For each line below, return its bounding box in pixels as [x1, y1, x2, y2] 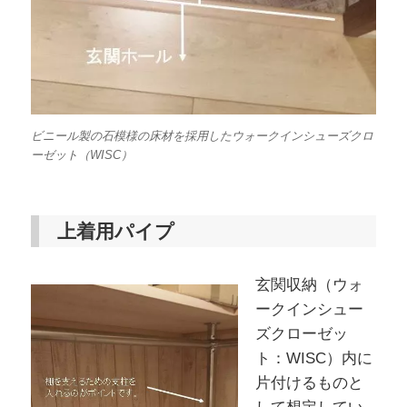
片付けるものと [255, 373, 364, 392]
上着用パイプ [57, 220, 175, 242]
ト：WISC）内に [255, 349, 373, 367]
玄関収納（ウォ [255, 275, 364, 293]
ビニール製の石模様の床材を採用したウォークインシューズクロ [30, 129, 373, 144]
